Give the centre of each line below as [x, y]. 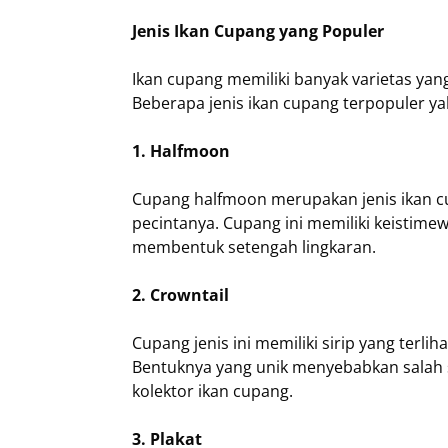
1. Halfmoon [181, 151]
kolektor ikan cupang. [212, 391]
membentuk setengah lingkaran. [254, 247]
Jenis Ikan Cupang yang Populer [258, 31]
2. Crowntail [180, 295]
